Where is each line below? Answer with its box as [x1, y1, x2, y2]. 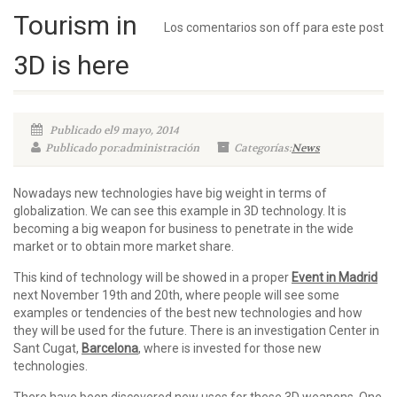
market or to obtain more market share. [13, 239, 234, 253]
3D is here [13, 50, 129, 81]
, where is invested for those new [138, 341, 322, 355]
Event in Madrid [292, 270, 378, 284]
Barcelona [82, 341, 138, 355]
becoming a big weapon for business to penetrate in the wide [13, 222, 354, 236]
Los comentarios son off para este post [164, 20, 384, 35]
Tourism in [13, 10, 137, 41]
